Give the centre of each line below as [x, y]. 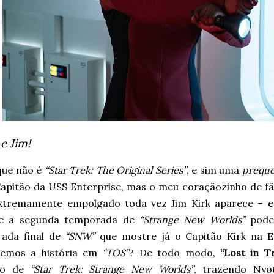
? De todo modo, [175, 253]
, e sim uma [214, 170]
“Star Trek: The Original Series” [115, 170]
